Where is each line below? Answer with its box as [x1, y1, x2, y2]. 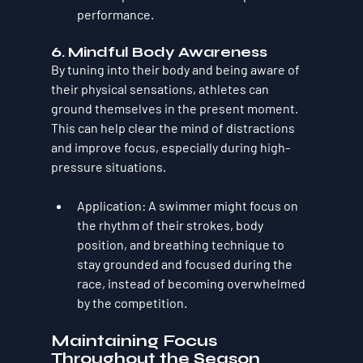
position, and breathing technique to [76, 236, 287, 252]
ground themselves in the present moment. [50, 100, 301, 116]
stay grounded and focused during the [76, 255, 295, 271]
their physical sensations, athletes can [50, 80, 271, 96]
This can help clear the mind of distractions [50, 119, 297, 135]
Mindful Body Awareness [67, 42, 267, 61]
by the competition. [76, 294, 187, 310]
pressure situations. [50, 158, 166, 174]
